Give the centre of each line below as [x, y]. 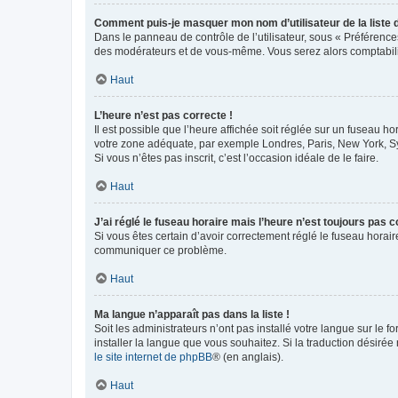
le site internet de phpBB [153, 357]
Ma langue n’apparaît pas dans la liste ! [192, 314]
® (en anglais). [248, 357]
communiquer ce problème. [160, 250]
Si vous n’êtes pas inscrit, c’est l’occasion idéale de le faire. [236, 158]
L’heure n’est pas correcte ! [163, 115]
